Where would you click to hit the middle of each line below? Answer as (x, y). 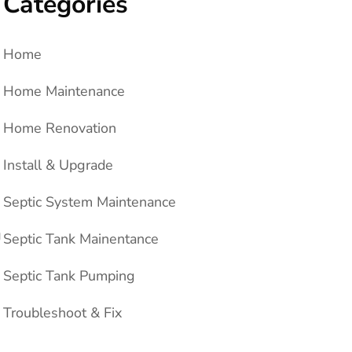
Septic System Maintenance (90, 202)
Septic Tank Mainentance (81, 238)
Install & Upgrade (58, 165)
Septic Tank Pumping (69, 275)
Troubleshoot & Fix (62, 312)
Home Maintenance (64, 91)
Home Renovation (60, 128)
